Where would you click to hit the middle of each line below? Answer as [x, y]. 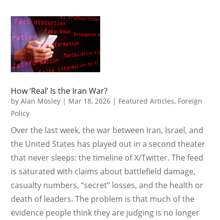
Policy [20, 113]
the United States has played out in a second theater [108, 144]
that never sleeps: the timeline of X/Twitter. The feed [107, 157]
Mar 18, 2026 [90, 101]
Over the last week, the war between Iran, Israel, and [107, 130]
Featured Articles [147, 101]
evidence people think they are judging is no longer [105, 212]
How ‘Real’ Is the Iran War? [59, 91]
